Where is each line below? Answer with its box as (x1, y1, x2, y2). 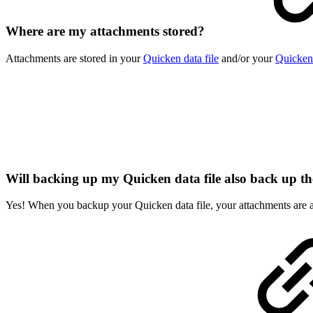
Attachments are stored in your (6, 52, 143, 64)
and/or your (219, 52, 275, 64)
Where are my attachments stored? (6, 24, 208, 39)
